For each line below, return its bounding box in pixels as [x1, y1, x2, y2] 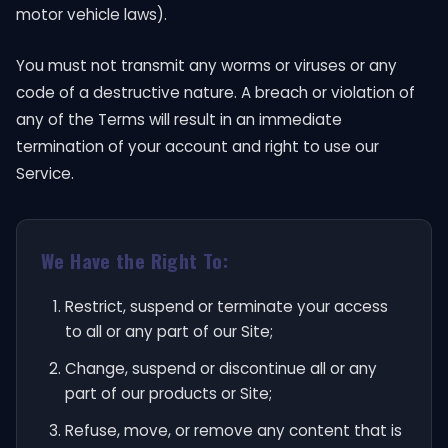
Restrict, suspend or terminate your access [65, 296, 388, 317]
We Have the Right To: [41, 246, 229, 275]
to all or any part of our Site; [65, 321, 273, 342]
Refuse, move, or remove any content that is [65, 420, 402, 441]
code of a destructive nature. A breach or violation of [16, 82, 415, 103]
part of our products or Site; [65, 383, 272, 404]
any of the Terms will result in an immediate [16, 109, 342, 130]
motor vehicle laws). [16, 4, 167, 25]
